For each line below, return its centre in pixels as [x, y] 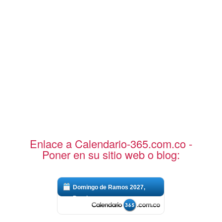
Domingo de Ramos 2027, [109, 187]
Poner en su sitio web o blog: [111, 154]
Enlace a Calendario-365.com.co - [111, 143]
